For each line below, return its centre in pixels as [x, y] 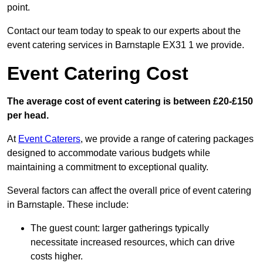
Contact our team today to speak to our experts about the [124, 31]
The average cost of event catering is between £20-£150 [130, 102]
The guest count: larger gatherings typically [120, 228]
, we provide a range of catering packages [167, 139]
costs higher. [57, 257]
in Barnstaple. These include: [68, 205]
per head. [28, 116]
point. [18, 8]
